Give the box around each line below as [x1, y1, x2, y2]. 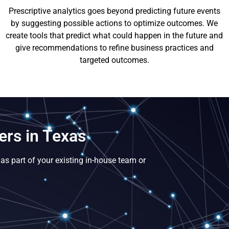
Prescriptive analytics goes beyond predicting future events [8, 6, 220, 16]
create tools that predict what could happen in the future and [6, 31, 223, 41]
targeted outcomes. [79, 55, 149, 65]
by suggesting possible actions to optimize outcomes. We [11, 18, 218, 29]
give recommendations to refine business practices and [15, 43, 214, 53]
